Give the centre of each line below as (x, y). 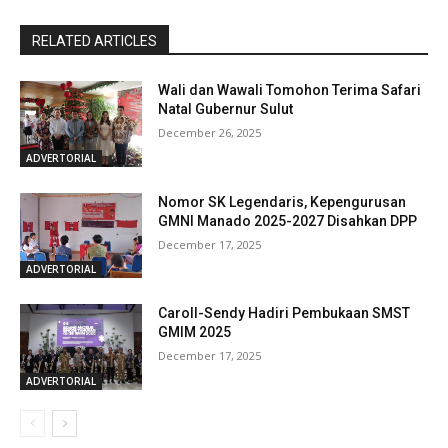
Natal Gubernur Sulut (226, 109)
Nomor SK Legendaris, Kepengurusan (282, 201)
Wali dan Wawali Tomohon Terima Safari (290, 90)
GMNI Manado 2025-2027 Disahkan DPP (288, 220)
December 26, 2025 (210, 133)
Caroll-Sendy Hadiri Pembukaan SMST (284, 313)
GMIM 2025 (195, 332)
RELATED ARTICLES (94, 41)
